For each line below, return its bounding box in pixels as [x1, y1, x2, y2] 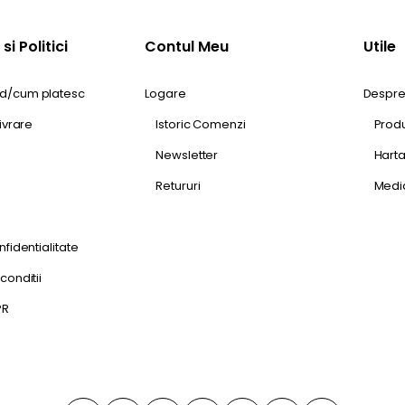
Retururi [155, 177, 201, 194]
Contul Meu [145, 36, 230, 57]
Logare [145, 85, 186, 102]
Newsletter [155, 146, 219, 164]
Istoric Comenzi [155, 116, 246, 133]
